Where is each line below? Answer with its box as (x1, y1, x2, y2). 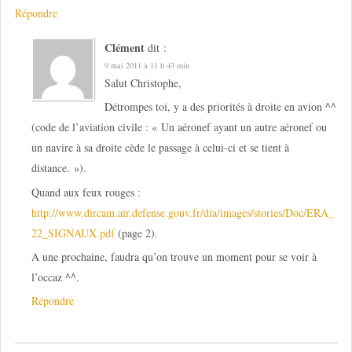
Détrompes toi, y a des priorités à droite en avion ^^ (104, 99, 336, 115)
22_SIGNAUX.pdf (31, 225, 115, 240)
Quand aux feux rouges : (31, 184, 141, 200)
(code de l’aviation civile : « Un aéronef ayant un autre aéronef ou (31, 119, 327, 135)
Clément (104, 38, 145, 56)
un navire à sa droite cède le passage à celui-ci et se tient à (31, 140, 289, 156)
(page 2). (114, 225, 158, 240)
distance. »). (31, 160, 86, 176)
